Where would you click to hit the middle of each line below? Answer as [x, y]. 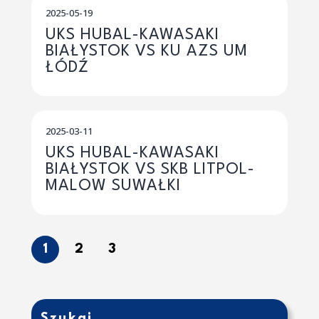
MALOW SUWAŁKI [113, 186]
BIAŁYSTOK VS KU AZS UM [147, 51]
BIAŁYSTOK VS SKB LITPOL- [150, 170]
